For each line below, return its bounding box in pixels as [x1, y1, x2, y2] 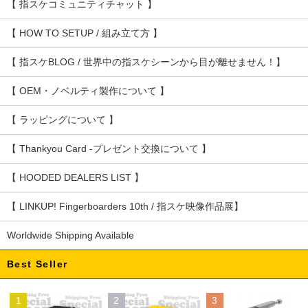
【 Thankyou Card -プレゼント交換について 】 [7, 143, 211, 154]
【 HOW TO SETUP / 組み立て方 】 [7, 27, 162, 38]
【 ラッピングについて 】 [7, 114, 118, 125]
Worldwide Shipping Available [7, 230, 134, 241]
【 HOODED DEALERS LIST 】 [7, 172, 144, 183]
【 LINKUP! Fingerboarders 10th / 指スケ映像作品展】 [7, 201, 243, 212]
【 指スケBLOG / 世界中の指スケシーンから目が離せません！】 [7, 56, 285, 67]
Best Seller [7, 258, 68, 269]
